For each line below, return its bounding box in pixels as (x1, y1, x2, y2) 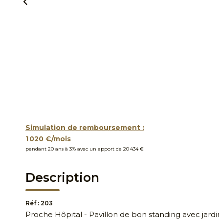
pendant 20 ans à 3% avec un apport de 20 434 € (25, 146, 144, 152)
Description (25, 170, 99, 185)
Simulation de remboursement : (25, 123, 144, 132)
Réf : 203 (25, 199, 53, 207)
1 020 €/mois (25, 134, 71, 143)
